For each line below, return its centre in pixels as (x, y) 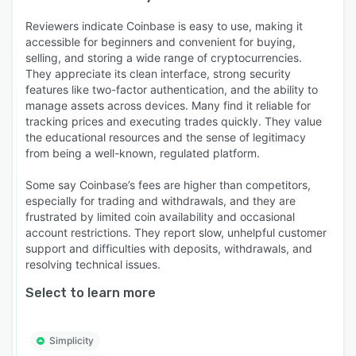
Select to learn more (91, 293)
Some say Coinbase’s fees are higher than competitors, (168, 185)
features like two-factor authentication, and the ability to (172, 89)
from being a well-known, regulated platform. (143, 153)
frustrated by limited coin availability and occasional (160, 217)
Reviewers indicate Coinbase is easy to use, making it (164, 26)
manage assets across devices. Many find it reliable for (168, 105)
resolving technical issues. (93, 264)
